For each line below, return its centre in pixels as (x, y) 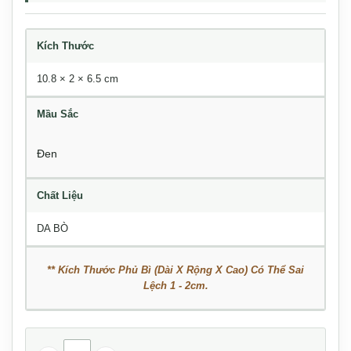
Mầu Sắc (58, 114)
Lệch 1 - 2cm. (175, 285)
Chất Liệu (60, 195)
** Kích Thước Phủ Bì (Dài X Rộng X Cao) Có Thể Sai (175, 270)
